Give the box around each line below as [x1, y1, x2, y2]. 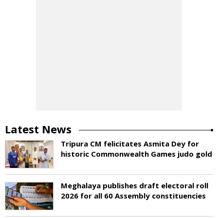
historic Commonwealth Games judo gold [61, 148, 212, 159]
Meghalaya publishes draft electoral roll [61, 180, 208, 190]
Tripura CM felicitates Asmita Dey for [61, 138, 199, 148]
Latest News [5, 121, 72, 136]
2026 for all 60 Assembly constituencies [61, 190, 206, 200]
